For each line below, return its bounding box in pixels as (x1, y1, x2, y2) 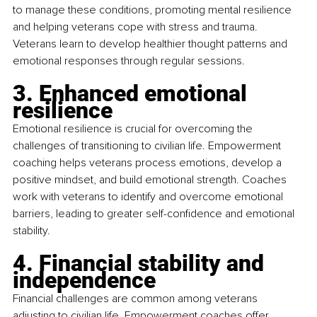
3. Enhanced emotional (13, 80, 253, 108)
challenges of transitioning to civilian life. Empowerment (13, 139, 284, 154)
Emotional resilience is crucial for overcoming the (13, 122, 255, 137)
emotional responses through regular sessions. (13, 54, 245, 69)
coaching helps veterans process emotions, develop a (13, 156, 284, 171)
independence (13, 267, 156, 294)
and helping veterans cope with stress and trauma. (13, 20, 260, 35)
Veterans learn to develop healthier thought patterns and (13, 37, 290, 52)
